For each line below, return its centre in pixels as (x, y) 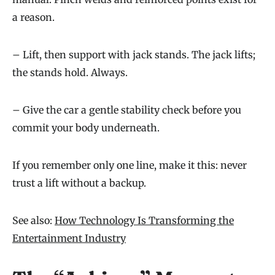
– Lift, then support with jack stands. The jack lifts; (134, 55)
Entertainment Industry (69, 238)
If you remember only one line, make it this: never (130, 165)
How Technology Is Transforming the (144, 221)
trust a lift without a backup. (79, 183)
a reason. (33, 17)
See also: (33, 221)
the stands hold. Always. (70, 73)
